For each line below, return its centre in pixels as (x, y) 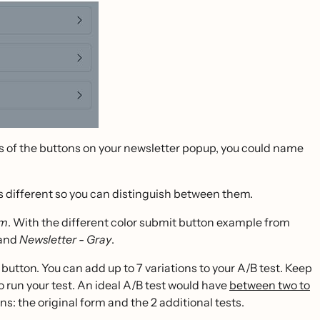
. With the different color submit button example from (149, 222)
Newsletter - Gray (65, 239)
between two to (270, 285)
